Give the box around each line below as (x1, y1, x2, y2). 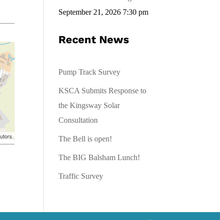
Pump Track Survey (58, 68, 121, 76)
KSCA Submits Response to (58, 86, 147, 95)
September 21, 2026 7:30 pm (58, 8, 149, 16)
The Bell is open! (58, 135, 112, 143)
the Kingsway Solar (58, 101, 120, 110)
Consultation (58, 116, 98, 124)
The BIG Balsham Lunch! (58, 153, 140, 162)
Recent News (58, 33, 130, 46)
